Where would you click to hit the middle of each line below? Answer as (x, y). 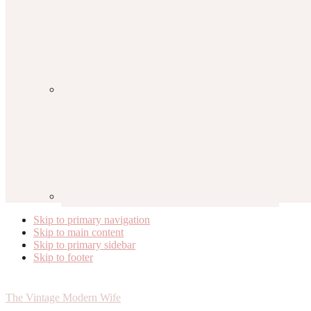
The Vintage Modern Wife (63, 297)
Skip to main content (78, 232)
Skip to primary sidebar (84, 245)
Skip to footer (63, 257)
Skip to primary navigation (92, 220)
